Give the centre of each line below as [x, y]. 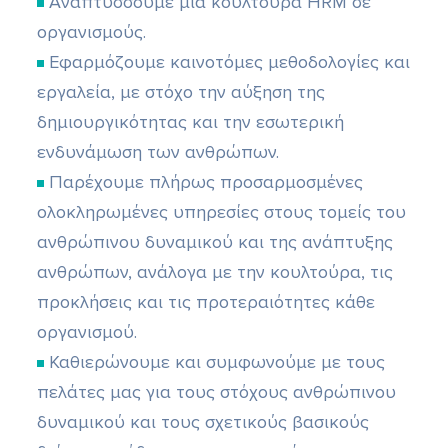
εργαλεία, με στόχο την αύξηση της [181, 92]
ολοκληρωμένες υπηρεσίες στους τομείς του [222, 212]
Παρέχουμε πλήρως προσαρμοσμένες [204, 182]
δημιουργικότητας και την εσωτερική [191, 122]
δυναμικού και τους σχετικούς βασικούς [203, 422]
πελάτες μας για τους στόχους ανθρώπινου [217, 392]
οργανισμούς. [92, 32]
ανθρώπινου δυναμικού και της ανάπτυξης [215, 242]
